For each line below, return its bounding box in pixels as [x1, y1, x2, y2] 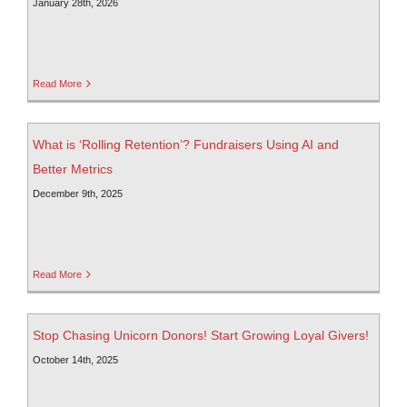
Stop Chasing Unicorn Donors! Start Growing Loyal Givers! [33, 328, 369, 343]
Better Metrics [33, 162, 113, 177]
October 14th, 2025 [33, 354, 118, 366]
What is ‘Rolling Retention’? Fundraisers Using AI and [33, 137, 339, 153]
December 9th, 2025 [33, 188, 123, 200]
